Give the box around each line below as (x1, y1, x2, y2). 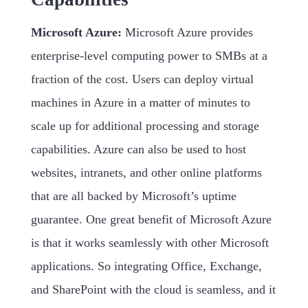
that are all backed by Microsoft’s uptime (30, 189, 236, 203)
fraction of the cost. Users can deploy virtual (30, 72, 254, 87)
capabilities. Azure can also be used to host (30, 142, 246, 157)
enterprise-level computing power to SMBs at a (30, 49, 267, 63)
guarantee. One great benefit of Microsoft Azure (30, 212, 272, 227)
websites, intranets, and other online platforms (30, 166, 262, 180)
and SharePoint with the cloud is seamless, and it (30, 283, 276, 297)
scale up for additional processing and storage (30, 119, 259, 133)
